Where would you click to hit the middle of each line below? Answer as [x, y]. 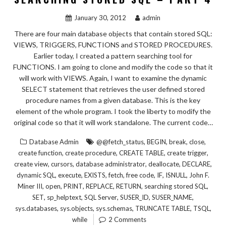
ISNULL [176, 175]
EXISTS [95, 175]
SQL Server [101, 197]
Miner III [30, 186]
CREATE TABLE [141, 153]
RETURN [129, 186]
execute [70, 175]
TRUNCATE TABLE [162, 208]
